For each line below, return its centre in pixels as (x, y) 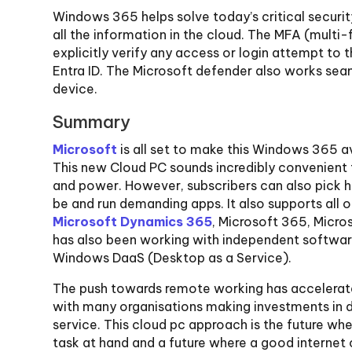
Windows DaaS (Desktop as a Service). (172, 258)
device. (75, 89)
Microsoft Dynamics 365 (133, 222)
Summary (92, 122)
